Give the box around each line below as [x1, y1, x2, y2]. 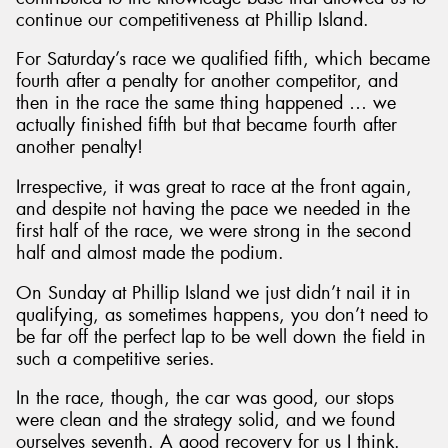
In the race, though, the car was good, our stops [16, 386, 394, 411]
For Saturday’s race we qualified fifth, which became [16, 47, 430, 72]
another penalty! [16, 135, 143, 160]
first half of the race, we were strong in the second [16, 218, 411, 243]
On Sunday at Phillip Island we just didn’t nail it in [16, 280, 411, 305]
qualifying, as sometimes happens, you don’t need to [16, 302, 428, 327]
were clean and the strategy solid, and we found [16, 408, 395, 433]
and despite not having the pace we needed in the [16, 196, 410, 221]
